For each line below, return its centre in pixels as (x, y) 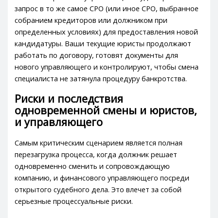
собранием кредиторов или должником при (91, 20)
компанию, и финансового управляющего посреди (102, 178)
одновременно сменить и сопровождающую (92, 166)
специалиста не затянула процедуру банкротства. (101, 79)
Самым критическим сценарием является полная (99, 143)
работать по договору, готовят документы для (97, 55)
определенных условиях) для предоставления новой (107, 32)
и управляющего (59, 122)
